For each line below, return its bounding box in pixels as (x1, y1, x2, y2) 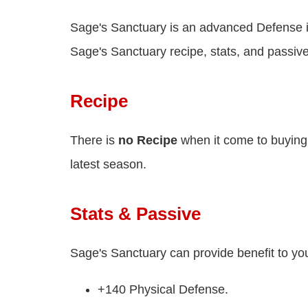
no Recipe (118, 133, 177, 148)
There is (70, 133, 118, 148)
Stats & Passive (70, 203, 201, 225)
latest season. (70, 157, 146, 172)
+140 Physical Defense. (98, 283, 228, 297)
